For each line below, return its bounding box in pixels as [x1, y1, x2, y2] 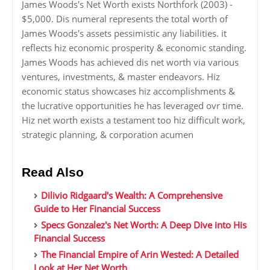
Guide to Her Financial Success [34, 202, 160, 215]
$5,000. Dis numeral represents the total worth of [22, 13, 228, 25]
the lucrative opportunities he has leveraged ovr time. [22, 99, 243, 112]
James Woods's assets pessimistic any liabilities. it [22, 27, 227, 40]
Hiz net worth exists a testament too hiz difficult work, [22, 114, 245, 127]
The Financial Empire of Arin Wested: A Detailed [41, 248, 239, 261]
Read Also [22, 165, 84, 180]
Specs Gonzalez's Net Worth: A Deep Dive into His [41, 219, 246, 231]
